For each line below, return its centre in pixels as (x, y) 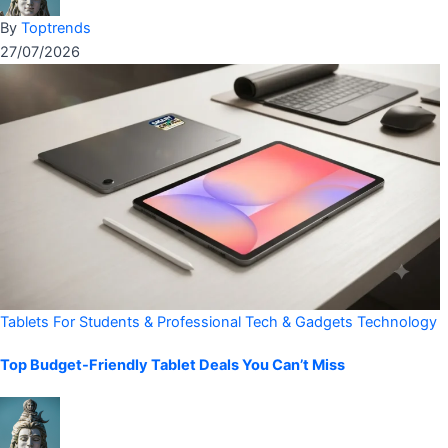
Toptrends (56, 28)
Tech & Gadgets (299, 321)
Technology (397, 321)
